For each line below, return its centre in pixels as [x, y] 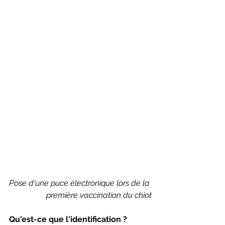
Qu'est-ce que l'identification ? [68, 219]
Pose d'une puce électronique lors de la [80, 183]
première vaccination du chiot [99, 195]
